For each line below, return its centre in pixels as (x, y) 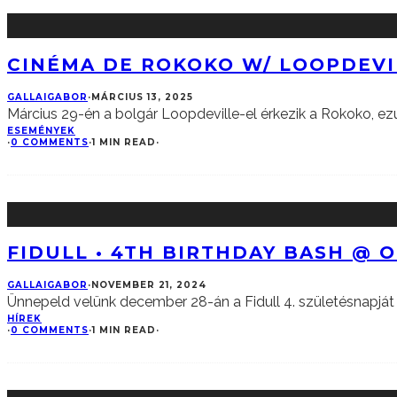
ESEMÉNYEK (41, 130)
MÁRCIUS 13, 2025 (142, 97)
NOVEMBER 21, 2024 (149, 284)
